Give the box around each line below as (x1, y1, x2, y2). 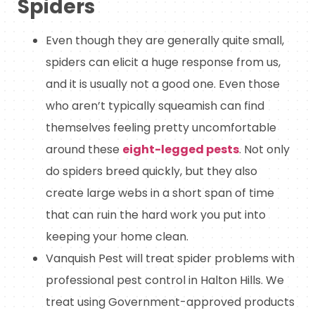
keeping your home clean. (46, 229, 188, 245)
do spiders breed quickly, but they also (46, 163, 257, 180)
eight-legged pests (122, 141, 239, 158)
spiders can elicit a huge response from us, (46, 54, 281, 71)
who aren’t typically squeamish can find (46, 98, 264, 115)
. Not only (239, 141, 290, 158)
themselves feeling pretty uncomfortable (46, 120, 276, 136)
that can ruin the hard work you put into (46, 207, 266, 224)
